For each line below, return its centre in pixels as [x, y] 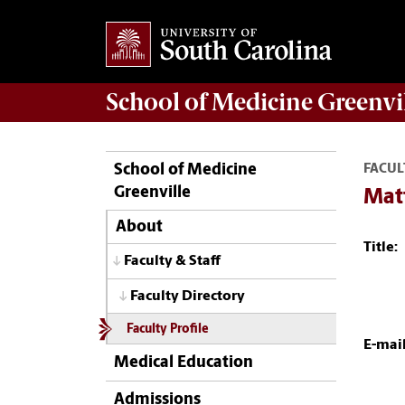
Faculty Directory [188, 296]
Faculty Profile [167, 330]
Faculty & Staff [172, 262]
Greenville [152, 193]
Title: [381, 247]
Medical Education [184, 363]
